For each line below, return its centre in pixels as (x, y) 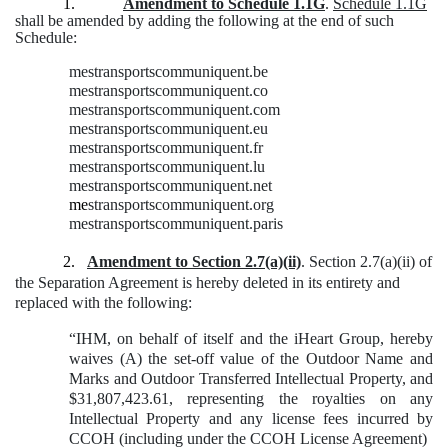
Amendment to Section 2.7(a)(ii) (194, 262)
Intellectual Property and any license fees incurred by (251, 419)
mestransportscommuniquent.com (174, 110)
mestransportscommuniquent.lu (167, 167)
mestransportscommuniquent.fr (166, 148)
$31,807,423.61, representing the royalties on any (251, 399)
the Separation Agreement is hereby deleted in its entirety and (207, 283)
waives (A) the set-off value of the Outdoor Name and (251, 359)
